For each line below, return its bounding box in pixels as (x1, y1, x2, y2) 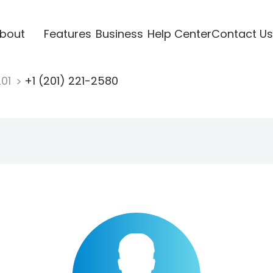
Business (95, 26, 143, 41)
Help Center (147, 26, 211, 41)
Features (43, 26, 91, 41)
